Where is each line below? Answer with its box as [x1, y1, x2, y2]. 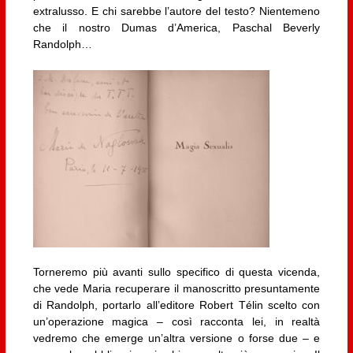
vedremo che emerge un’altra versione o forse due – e [32, 332, 321, 345]
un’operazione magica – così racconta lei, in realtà [32, 315, 321, 329]
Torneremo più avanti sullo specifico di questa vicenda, [32, 266, 321, 279]
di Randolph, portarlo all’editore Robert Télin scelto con [32, 299, 321, 312]
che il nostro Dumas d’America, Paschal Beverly [32, 20, 321, 34]
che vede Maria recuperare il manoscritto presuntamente [32, 282, 321, 295]
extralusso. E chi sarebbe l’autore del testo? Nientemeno [32, 4, 321, 17]
